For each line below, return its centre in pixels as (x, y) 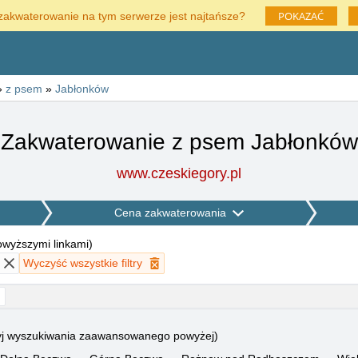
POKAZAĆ (301, 16)
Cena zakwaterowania (170, 213)
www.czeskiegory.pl (179, 173)
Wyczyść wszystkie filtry (83, 263)
